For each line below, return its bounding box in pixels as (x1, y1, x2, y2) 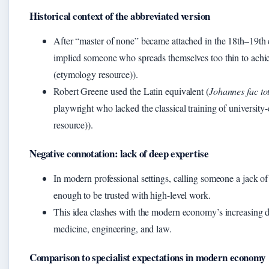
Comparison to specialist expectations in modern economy (29, 250, 265, 265)
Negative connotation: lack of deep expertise (29, 146, 209, 162)
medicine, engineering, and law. (53, 222, 172, 235)
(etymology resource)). (53, 68, 138, 81)
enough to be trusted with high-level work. (53, 189, 211, 202)
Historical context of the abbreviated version (29, 8, 210, 24)
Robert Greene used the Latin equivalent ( (53, 85, 209, 98)
